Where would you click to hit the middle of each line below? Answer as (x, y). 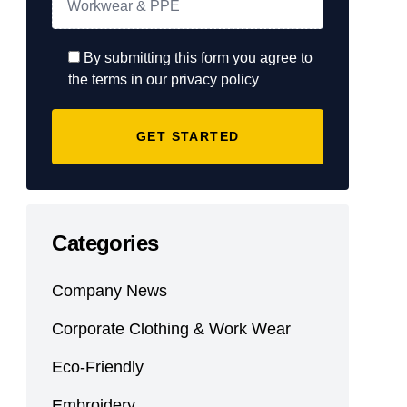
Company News (110, 291)
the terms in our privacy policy (163, 79)
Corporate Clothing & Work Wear (172, 329)
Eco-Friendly (98, 367)
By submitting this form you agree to (198, 58)
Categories (105, 243)
